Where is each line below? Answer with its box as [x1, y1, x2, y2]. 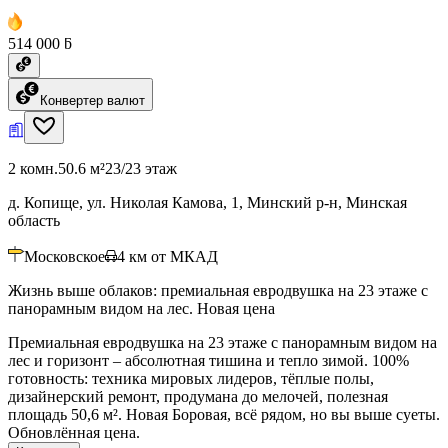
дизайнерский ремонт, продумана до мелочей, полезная [8, 387, 388, 405]
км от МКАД [129, 247, 218, 265]
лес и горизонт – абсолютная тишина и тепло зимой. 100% [8, 351, 409, 369]
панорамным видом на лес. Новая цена [8, 299, 275, 317]
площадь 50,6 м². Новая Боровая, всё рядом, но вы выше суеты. [8, 405, 440, 423]
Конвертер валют [40, 92, 145, 108]
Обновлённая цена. [8, 423, 140, 441]
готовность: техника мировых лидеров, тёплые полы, [8, 369, 374, 387]
